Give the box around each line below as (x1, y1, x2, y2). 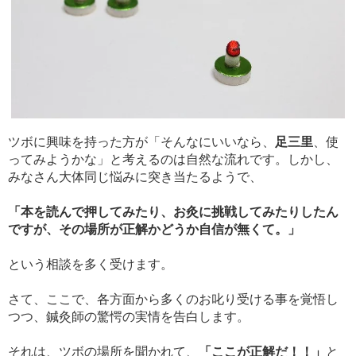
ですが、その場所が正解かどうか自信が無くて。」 (8, 222, 300, 237)
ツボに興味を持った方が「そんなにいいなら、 (8, 135, 275, 149)
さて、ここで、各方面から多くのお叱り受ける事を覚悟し (8, 292, 339, 307)
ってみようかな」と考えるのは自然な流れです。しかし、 (8, 153, 339, 167)
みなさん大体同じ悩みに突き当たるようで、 (8, 170, 262, 184)
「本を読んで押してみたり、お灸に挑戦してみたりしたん (8, 205, 339, 219)
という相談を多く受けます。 (8, 257, 173, 272)
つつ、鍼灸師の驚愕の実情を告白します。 (8, 310, 250, 324)
